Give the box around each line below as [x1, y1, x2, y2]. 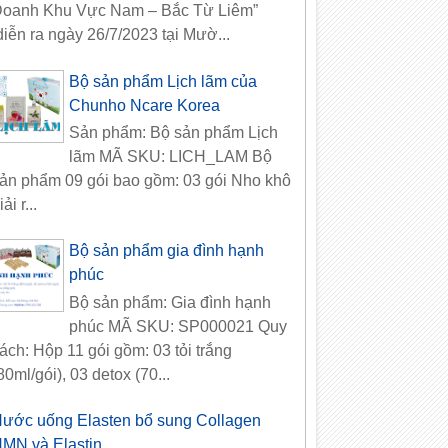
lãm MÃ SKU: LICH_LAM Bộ [69, 147, 273, 165]
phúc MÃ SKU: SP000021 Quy [69, 317, 288, 335]
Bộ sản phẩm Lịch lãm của [69, 72, 258, 90]
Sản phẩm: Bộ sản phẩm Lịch [69, 123, 279, 141]
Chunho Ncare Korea [69, 96, 221, 114]
